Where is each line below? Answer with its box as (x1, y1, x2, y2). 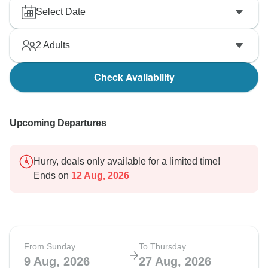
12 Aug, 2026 (69, 170, 129, 181)
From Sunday (24, 242, 75, 252)
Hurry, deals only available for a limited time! (33, 156, 220, 167)
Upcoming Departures (10, 118, 106, 129)
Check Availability (93, 70, 175, 84)
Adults (41, 40, 70, 51)
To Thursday (139, 242, 186, 252)
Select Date (36, 7, 86, 17)
